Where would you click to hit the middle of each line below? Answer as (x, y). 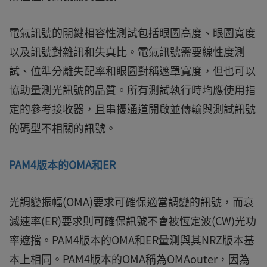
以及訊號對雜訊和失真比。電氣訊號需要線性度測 (127, 52)
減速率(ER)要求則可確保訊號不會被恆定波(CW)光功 (133, 221)
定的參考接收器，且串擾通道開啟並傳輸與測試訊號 (132, 109)
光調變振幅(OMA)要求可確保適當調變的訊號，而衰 (131, 202)
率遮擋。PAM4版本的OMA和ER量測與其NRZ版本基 (132, 240)
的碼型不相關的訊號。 (63, 128)
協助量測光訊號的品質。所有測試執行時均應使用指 (132, 90)
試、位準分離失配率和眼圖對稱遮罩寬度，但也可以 (132, 71)
